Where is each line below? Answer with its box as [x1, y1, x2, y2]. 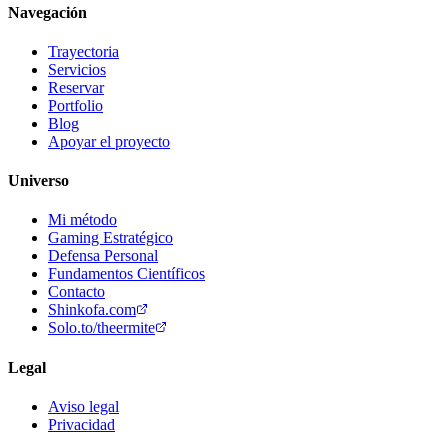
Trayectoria [48, 42, 119, 60]
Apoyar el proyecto [48, 132, 170, 150]
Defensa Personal [48, 247, 158, 265]
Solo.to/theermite [48, 319, 155, 337]
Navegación [8, 3, 87, 21]
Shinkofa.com [48, 301, 136, 319]
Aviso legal [48, 397, 119, 415]
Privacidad [48, 415, 115, 433]
